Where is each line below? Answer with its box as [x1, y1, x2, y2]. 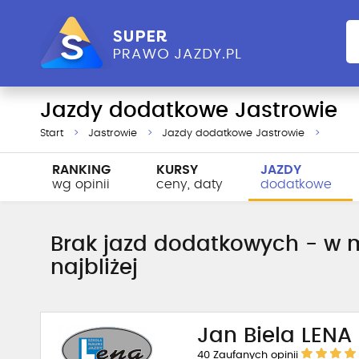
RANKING [52, 163, 111, 176]
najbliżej [50, 257, 138, 278]
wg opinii [52, 178, 110, 191]
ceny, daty [156, 178, 223, 191]
